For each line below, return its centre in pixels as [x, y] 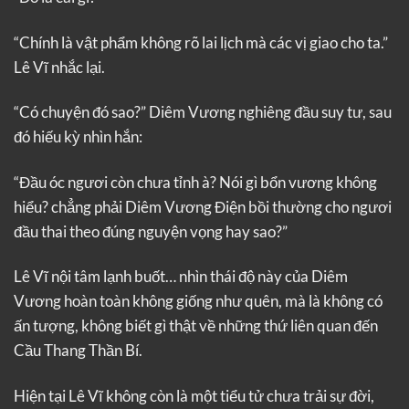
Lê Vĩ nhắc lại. [59, 67]
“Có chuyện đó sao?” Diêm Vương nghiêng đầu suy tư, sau [203, 112]
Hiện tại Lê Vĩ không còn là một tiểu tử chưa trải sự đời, [194, 395]
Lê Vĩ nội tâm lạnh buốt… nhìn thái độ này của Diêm [181, 277]
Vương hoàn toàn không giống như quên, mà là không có [198, 301]
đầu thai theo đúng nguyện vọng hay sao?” [151, 231]
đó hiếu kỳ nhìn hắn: [78, 137]
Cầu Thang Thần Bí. [78, 351]
